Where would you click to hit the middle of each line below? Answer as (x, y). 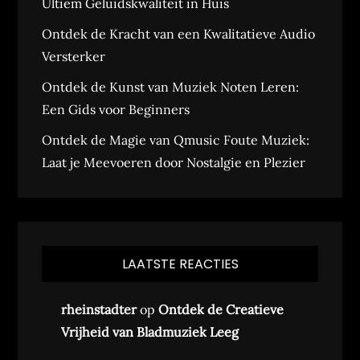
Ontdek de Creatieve (221, 309)
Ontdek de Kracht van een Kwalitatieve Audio (179, 34)
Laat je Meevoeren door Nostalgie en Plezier (174, 162)
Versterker (74, 56)
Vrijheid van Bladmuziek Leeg (150, 332)
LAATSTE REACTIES (180, 264)
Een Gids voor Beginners (116, 109)
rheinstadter (99, 309)
